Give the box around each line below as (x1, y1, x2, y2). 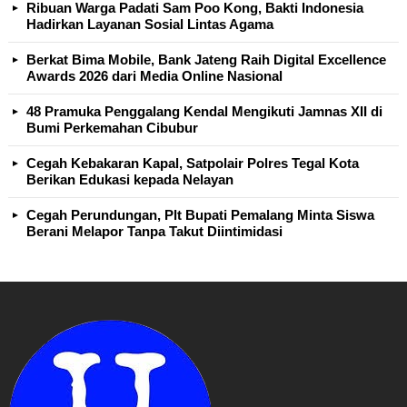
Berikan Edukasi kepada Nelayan (26, 172, 233, 188)
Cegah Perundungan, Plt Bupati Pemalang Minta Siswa (26, 207, 374, 223)
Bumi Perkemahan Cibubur (26, 120, 198, 136)
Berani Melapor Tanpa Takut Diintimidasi (26, 223, 283, 240)
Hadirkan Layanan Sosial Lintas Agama (26, 16, 273, 33)
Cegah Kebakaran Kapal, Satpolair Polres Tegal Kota (26, 155, 359, 172)
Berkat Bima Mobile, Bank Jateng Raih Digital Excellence (26, 52, 386, 68)
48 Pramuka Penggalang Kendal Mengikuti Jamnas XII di (26, 104, 382, 120)
